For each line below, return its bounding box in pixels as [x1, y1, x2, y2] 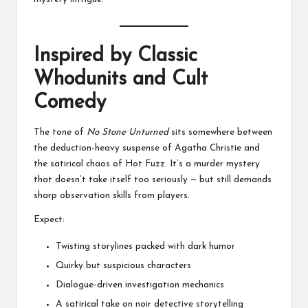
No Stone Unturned [87, 128, 168, 137]
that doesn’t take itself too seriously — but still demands [34, 175, 272, 184]
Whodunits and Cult [34, 69, 208, 89]
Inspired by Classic [34, 45, 197, 66]
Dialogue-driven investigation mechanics [56, 280, 224, 290]
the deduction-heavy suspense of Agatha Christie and [34, 144, 260, 153]
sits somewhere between [168, 128, 272, 137]
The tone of [34, 128, 87, 137]
